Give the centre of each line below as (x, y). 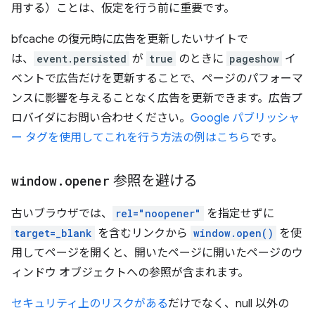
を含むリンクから (143, 233)
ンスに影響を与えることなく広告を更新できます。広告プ (157, 98)
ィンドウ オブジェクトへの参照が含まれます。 (130, 272)
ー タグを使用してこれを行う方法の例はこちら (131, 137)
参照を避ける (154, 181)
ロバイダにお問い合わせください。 (101, 118)
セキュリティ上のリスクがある (90, 303)
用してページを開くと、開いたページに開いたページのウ (157, 253)
